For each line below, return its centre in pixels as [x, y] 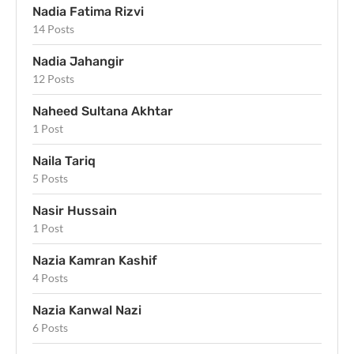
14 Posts [53, 29]
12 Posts [53, 79]
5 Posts [50, 179]
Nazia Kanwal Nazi [87, 311]
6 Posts [50, 328]
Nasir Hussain [75, 211]
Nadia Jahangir [78, 62]
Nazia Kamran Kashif [95, 261]
